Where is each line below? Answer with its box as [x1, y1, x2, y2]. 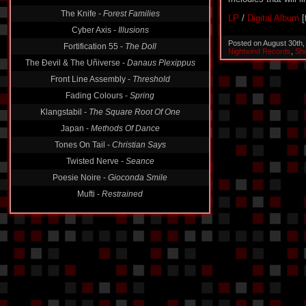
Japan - [60, 124, 91, 133]
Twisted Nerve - [66, 156, 126, 166]
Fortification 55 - [64, 42, 125, 51]
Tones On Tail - [54, 140, 112, 150]
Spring [130, 91, 154, 100]
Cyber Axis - [71, 25, 118, 35]
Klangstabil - [40, 107, 89, 117]
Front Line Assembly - [50, 74, 133, 84]
